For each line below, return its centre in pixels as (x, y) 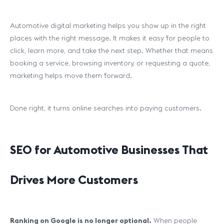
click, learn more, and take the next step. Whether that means (111, 50)
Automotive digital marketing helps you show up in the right (108, 25)
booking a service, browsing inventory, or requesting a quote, (110, 63)
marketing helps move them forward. (71, 75)
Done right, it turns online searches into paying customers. (106, 108)
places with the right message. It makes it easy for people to (110, 38)
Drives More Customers (74, 179)
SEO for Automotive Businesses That (109, 149)
